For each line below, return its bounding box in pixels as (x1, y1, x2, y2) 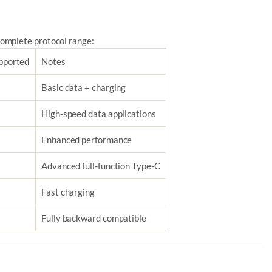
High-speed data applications (41, 108, 156, 119)
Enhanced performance (41, 134, 132, 145)
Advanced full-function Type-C (41, 160, 160, 171)
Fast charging (41, 186, 95, 197)
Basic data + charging (41, 82, 126, 93)
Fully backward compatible (41, 212, 146, 223)
